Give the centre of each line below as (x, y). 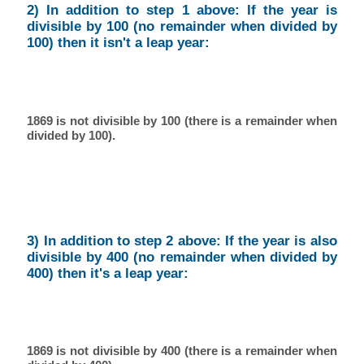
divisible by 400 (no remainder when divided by (182, 257)
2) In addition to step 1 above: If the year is (182, 11)
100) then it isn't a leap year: (119, 43)
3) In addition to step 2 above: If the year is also (182, 240)
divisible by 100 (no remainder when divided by (182, 27)
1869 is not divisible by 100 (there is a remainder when (182, 120)
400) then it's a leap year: (108, 273)
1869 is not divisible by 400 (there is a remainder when (182, 351)
